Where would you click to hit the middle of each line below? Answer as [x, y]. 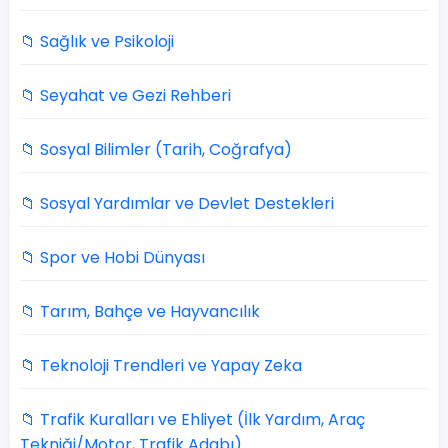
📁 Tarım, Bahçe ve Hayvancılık [140, 311]
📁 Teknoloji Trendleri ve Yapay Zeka [161, 365]
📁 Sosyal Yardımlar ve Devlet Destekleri [177, 203]
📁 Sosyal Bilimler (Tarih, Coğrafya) [156, 149]
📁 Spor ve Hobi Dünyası [112, 257]
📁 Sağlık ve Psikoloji [97, 41]
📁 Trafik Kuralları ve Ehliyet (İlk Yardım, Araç [192, 419]
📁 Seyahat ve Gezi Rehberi [125, 95]
